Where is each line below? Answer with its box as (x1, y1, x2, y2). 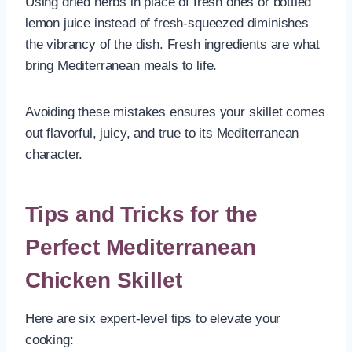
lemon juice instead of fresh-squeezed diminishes (25, 15, 309, 31)
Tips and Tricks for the (25, 201, 258, 226)
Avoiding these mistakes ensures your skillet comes (25, 104, 325, 119)
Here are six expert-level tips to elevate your (25, 310, 281, 326)
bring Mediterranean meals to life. (25, 57, 218, 73)
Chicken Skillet (25, 267, 182, 292)
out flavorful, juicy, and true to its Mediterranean (25, 125, 299, 141)
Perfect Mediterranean (25, 234, 256, 259)
